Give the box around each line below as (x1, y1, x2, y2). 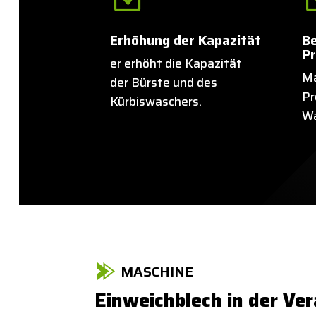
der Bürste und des (109, 73, 217, 92)
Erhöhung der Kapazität (109, 29, 261, 51)
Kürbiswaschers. (109, 92, 202, 111)
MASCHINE (121, 260, 195, 283)
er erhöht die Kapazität (109, 54, 242, 73)
